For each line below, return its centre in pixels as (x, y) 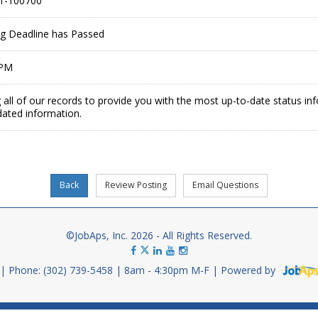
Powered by (250, 270)
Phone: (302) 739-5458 (62, 270)
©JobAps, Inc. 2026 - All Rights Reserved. (159, 236)
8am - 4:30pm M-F (168, 270)
